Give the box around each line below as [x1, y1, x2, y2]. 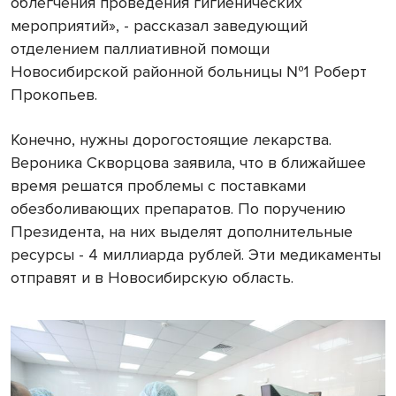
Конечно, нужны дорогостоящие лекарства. [11, 129, 331, 149]
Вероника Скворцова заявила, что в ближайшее [11, 152, 366, 172]
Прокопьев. [11, 84, 97, 104]
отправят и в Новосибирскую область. [11, 267, 293, 287]
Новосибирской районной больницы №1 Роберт [11, 61, 367, 81]
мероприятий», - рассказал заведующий [11, 15, 308, 35]
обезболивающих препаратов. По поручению [11, 198, 346, 218]
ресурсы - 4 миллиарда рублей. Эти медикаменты [11, 244, 381, 264]
